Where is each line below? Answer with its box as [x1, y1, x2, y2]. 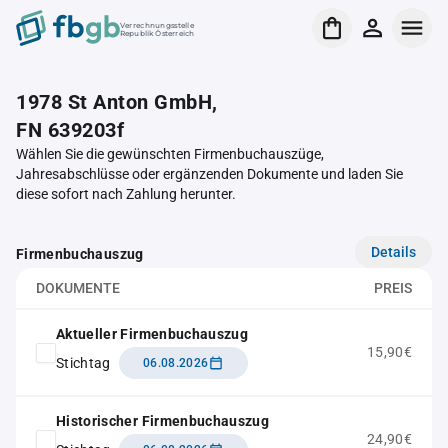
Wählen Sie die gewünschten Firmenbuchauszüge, [16, 146, 324, 162]
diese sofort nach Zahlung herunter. [16, 186, 236, 202]
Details [371, 243, 416, 260]
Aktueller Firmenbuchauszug [56, 326, 249, 342]
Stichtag [56, 354, 111, 371]
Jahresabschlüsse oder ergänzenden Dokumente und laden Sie [16, 166, 403, 182]
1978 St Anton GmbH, [16, 90, 218, 114]
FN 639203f [16, 118, 124, 142]
